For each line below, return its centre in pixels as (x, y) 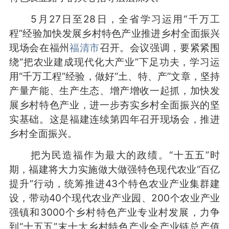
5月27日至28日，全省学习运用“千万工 (114, 19)
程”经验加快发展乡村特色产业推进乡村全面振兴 (114, 33)
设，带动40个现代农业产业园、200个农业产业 (114, 198)
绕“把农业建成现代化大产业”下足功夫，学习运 (114, 62)
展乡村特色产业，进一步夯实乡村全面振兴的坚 (114, 105)
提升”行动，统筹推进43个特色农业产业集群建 (114, 183)
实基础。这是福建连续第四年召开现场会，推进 (114, 119)
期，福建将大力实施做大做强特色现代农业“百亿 (114, 169)
